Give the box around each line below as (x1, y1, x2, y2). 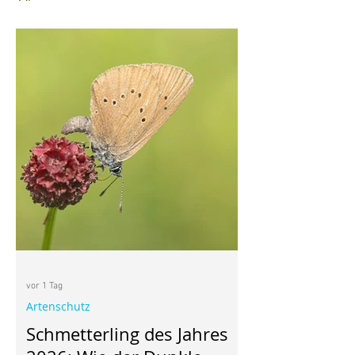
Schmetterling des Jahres (26, 322, 228, 345)
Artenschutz (26, 298, 90, 314)
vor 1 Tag (26, 280, 63, 292)
